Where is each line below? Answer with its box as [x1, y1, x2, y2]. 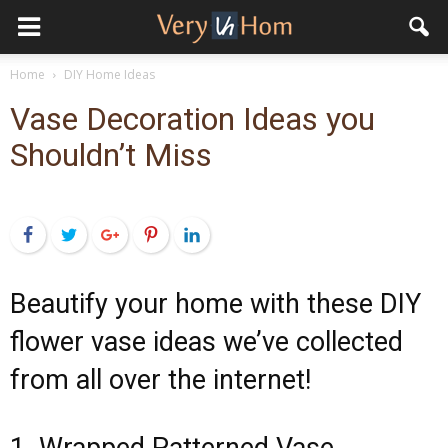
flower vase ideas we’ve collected [10, 326, 403, 358]
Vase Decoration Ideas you [10, 100, 375, 138]
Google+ [128, 225, 184, 244]
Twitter [87, 225, 133, 244]
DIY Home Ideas [64, 66, 155, 83]
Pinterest [169, 225, 227, 244]
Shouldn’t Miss [10, 136, 212, 174]
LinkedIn [210, 225, 264, 244]
